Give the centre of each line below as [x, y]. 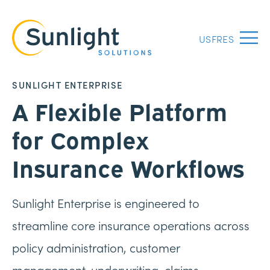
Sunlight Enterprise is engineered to [106, 202]
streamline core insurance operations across [131, 225]
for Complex [80, 139]
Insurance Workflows [128, 167]
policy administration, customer [96, 247]
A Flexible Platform [120, 110]
